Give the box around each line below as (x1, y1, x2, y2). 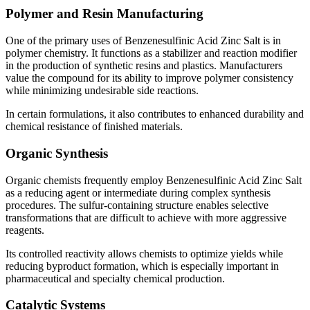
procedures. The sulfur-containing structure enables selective (6, 199, 268, 211)
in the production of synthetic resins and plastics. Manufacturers (6, 60, 282, 72)
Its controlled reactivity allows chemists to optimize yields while (6, 247, 283, 259)
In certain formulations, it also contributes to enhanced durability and (6, 108, 304, 120)
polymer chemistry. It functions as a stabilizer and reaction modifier (6, 47, 297, 60)
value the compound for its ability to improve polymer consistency (6, 72, 293, 84)
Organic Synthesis (6, 145, 108, 161)
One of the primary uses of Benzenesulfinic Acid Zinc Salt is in (6, 35, 281, 47)
